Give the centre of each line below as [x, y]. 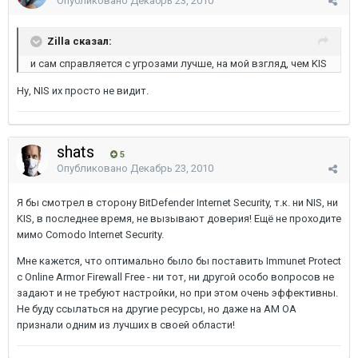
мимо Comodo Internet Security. [90, 235]
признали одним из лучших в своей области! [126, 325]
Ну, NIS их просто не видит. [83, 91]
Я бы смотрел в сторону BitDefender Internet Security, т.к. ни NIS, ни [177, 203]
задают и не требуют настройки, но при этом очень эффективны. [177, 293]
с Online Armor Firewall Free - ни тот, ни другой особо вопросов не [175, 277]
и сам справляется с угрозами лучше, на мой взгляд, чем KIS [179, 64]
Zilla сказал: [80, 41]
